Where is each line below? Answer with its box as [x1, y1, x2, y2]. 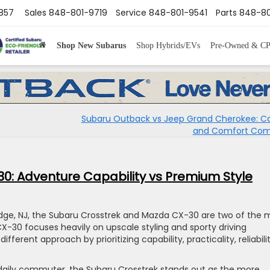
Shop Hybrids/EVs [136, 40, 200, 50]
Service [116, 7, 146, 19]
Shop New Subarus [56, 40, 126, 50]
